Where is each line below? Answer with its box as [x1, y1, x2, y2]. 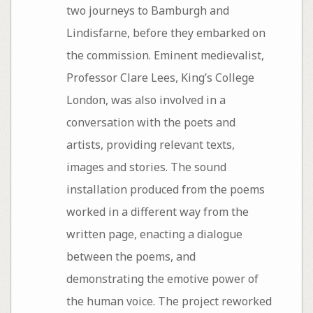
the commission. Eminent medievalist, [66, 47, 264, 63]
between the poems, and [66, 248, 196, 264]
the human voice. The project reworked [66, 293, 272, 309]
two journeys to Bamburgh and [66, 2, 229, 18]
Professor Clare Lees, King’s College [66, 69, 254, 85]
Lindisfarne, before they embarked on [66, 24, 265, 41]
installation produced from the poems [66, 181, 265, 197]
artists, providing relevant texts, [66, 136, 235, 152]
